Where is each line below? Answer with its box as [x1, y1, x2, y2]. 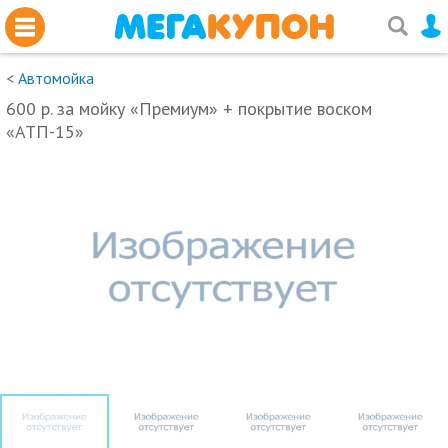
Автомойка [18, 68, 94, 88]
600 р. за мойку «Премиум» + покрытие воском [6, 97, 372, 120]
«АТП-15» [6, 120, 84, 143]
